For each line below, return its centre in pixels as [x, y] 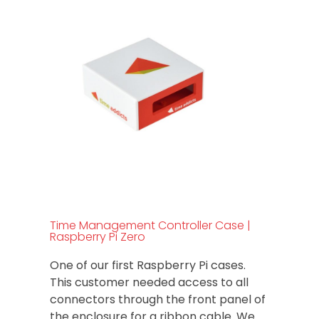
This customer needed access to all [149, 282]
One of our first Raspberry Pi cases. [148, 265]
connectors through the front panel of [158, 299]
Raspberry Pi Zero [98, 236]
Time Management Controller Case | [150, 225]
